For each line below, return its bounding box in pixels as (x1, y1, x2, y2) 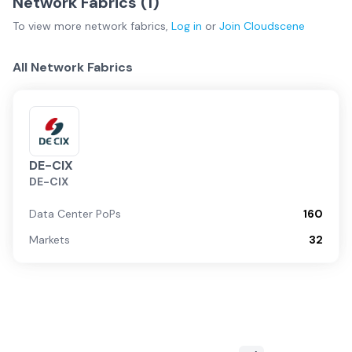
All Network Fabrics (13, 59, 133, 75)
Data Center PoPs (29, 207, 121, 221)
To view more (13, 19, 85, 33)
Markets (29, 233, 70, 247)
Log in (171, 19, 202, 33)
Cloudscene (244, 19, 305, 33)
